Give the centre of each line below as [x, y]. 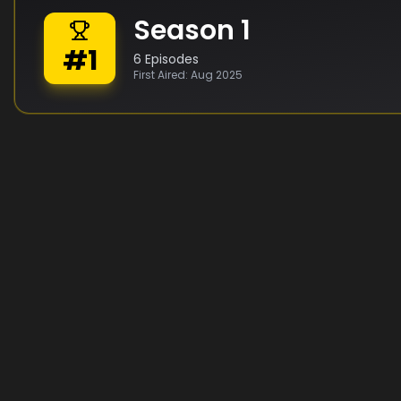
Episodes [170, 59]
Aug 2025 [217, 75]
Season [187, 30]
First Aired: [162, 75]
